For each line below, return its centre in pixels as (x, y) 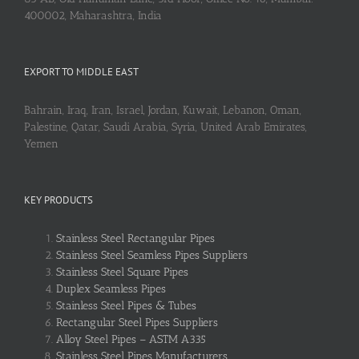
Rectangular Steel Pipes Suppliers (137, 322)
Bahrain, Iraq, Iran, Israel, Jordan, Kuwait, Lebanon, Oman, (163, 110)
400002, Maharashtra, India (93, 15)
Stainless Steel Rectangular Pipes (135, 238)
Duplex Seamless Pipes (111, 288)
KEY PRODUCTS (58, 200)
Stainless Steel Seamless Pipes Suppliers (152, 255)
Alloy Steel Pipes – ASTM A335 (131, 339)
